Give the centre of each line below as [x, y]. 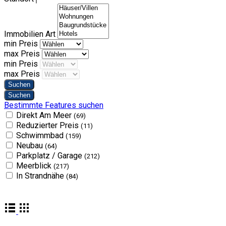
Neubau [31, 146]
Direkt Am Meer [45, 115]
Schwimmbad [41, 135]
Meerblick [35, 166]
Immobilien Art [31, 34]
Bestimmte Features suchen [54, 105]
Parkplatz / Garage [50, 156]
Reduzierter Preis [48, 125]
